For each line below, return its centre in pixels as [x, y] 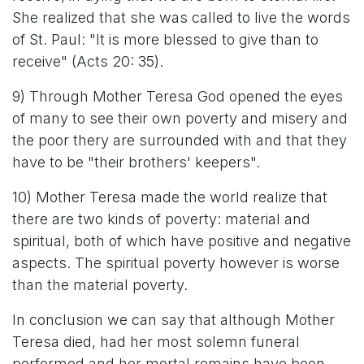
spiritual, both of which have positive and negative [182, 241]
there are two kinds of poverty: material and [161, 219]
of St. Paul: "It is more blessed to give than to [165, 39]
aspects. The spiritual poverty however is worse [176, 263]
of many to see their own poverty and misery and [180, 118]
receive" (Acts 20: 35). [88, 61]
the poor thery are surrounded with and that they [180, 140]
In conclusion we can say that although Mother [173, 320]
